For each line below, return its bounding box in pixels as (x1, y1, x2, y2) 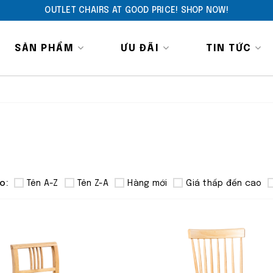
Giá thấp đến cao (186, 179, 262, 188)
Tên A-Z (26, 179, 58, 188)
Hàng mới (127, 179, 168, 188)
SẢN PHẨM (15, 43, 77, 54)
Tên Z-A (77, 179, 109, 188)
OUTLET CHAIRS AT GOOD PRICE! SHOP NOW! (44, 6, 229, 15)
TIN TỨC (206, 43, 255, 54)
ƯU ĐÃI (121, 43, 163, 54)
